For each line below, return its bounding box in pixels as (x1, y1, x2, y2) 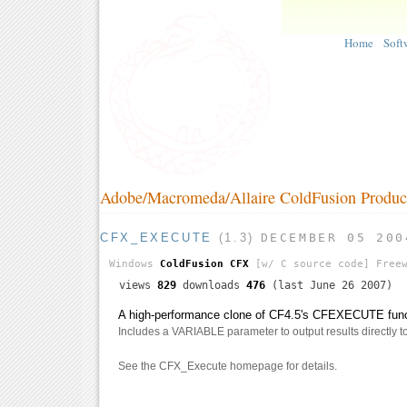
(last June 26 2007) (265, 279, 392, 293)
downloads (176, 279, 246, 293)
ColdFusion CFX (160, 258, 249, 271)
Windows (109, 258, 160, 271)
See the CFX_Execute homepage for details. (118, 360, 337, 373)
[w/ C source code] (249, 258, 370, 271)
